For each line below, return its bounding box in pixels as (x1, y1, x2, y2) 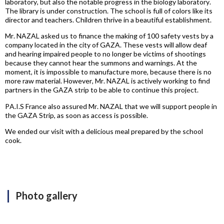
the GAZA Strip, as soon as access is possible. (5, 111, 148, 119)
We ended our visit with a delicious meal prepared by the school (5, 127, 203, 136)
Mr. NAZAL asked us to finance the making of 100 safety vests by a (5, 32, 213, 40)
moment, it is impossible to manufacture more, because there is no (5, 68, 211, 76)
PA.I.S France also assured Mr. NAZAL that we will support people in (5, 102, 217, 110)
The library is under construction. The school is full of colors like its (5, 7, 212, 15)
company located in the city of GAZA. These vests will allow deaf (5, 41, 207, 49)
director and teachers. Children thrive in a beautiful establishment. (5, 16, 211, 24)
